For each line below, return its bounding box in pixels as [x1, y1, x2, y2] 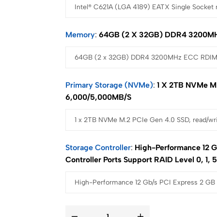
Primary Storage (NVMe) [65, 80, 154, 90]
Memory [65, 30, 95, 39]
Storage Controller [65, 143, 131, 152]
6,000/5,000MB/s [65, 93, 132, 102]
